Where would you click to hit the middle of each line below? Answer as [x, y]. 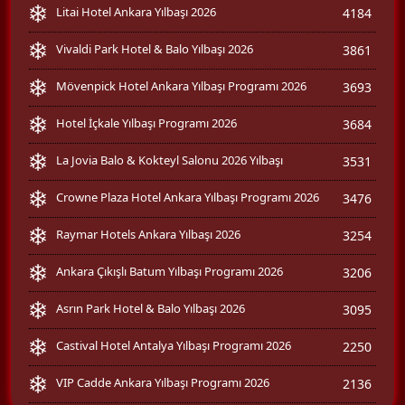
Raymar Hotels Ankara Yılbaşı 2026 [148, 235]
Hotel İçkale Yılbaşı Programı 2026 [146, 123]
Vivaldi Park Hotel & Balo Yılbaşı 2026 [155, 49]
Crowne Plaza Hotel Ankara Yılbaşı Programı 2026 [188, 198]
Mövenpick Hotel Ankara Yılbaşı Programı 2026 [181, 86]
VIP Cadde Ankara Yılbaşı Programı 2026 [163, 383]
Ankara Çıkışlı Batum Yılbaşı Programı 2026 [170, 272]
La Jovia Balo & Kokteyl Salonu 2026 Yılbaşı [170, 160]
